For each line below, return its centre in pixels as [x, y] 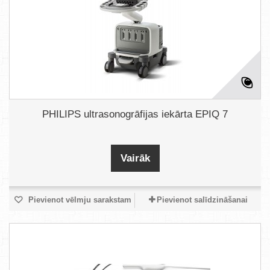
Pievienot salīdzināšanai [202, 200]
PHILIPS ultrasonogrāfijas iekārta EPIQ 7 [135, 114]
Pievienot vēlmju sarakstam [78, 200]
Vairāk [135, 158]
